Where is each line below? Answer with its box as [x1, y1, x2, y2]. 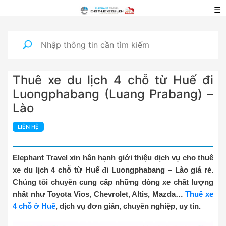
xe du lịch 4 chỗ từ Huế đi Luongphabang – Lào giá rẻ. [13, 165, 213, 174]
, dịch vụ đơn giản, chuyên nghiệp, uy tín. [55, 202, 201, 210]
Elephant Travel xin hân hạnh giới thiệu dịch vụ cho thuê [13, 153, 213, 162]
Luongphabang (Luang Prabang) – [13, 87, 213, 101]
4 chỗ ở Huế [13, 202, 55, 210]
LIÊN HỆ [18, 123, 39, 130]
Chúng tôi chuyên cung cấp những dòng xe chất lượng [13, 178, 213, 186]
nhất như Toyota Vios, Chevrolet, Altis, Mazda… [13, 190, 186, 198]
